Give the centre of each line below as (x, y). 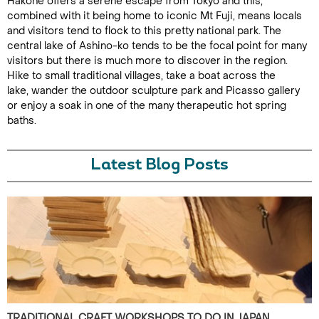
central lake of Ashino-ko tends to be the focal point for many (157, 46)
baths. (23, 121)
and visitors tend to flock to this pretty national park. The (144, 31)
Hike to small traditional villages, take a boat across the (141, 76)
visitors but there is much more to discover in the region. (147, 61)
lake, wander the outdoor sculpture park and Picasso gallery (153, 91)
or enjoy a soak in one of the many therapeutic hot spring (147, 106)
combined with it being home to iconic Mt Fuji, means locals (155, 16)
